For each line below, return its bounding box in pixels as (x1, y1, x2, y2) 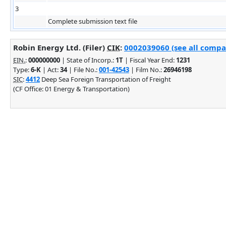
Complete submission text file (48, 16, 137, 26)
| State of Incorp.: (60, 55, 116, 65)
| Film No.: (129, 65, 163, 74)
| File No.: (67, 65, 99, 74)
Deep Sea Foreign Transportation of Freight (40, 74, 171, 84)
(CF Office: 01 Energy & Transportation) (13, 84, 130, 93)
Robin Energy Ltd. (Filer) (13, 42, 107, 52)
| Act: (41, 65, 60, 74)
